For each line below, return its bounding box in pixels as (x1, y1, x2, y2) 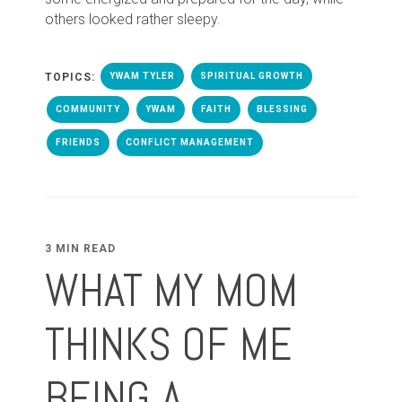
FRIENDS (56, 136, 100, 147)
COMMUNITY (56, 103, 120, 114)
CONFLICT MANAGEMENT (126, 136, 254, 147)
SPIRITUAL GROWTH (200, 70, 303, 81)
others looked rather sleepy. (45, 10, 221, 28)
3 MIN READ (45, 241, 116, 255)
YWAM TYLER (109, 70, 175, 81)
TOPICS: (45, 70, 99, 83)
